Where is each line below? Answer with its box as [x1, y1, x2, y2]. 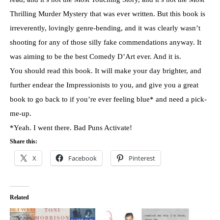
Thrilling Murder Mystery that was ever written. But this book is [10, 9, 205, 18]
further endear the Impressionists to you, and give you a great [10, 81, 198, 89]
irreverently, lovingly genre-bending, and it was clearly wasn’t [10, 24, 200, 32]
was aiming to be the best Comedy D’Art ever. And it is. [10, 52, 181, 60]
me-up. [10, 109, 31, 117]
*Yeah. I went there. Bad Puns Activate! [10, 123, 132, 132]
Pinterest [129, 153, 155, 163]
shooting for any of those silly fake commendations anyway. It [10, 38, 201, 46]
